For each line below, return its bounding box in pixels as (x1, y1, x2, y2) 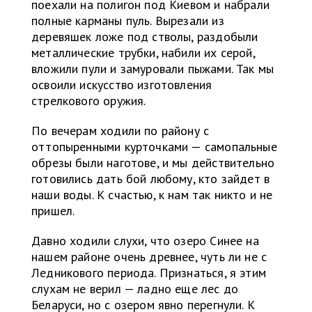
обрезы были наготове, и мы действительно (31, 155, 275, 171)
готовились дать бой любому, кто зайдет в (31, 171, 270, 187)
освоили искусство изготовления (31, 77, 212, 93)
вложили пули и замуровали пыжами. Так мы (31, 61, 274, 77)
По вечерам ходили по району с (31, 123, 210, 139)
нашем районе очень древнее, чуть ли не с (31, 249, 267, 265)
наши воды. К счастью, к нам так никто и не (31, 187, 273, 203)
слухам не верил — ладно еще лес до (31, 281, 239, 297)
